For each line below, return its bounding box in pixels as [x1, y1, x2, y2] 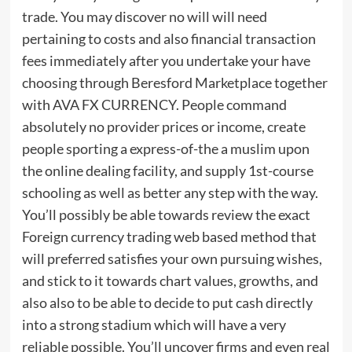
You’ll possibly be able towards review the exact [21, 206, 310, 224]
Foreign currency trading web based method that [21, 228, 317, 246]
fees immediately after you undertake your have [21, 52, 310, 70]
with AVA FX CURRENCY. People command [21, 96, 287, 114]
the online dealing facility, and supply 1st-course [21, 162, 313, 180]
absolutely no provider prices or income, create [21, 118, 306, 136]
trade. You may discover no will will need [21, 8, 267, 26]
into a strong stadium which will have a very [21, 316, 286, 334]
